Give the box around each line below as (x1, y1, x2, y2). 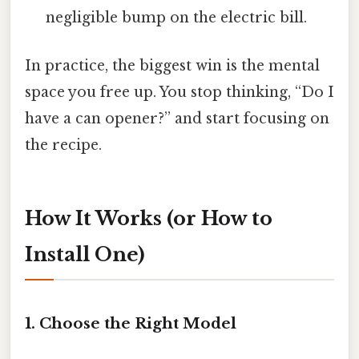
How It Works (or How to (25, 207, 272, 231)
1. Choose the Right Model (25, 314, 236, 333)
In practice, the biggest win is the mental (25, 56, 320, 75)
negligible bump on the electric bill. (46, 9, 308, 27)
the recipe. (25, 135, 102, 154)
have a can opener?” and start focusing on (25, 109, 329, 127)
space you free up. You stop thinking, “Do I (25, 83, 334, 101)
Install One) (25, 243, 145, 267)
